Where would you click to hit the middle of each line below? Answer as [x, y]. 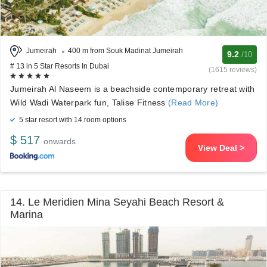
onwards [60, 141]
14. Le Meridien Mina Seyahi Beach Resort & [117, 202]
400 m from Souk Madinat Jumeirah [125, 51]
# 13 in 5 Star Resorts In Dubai [60, 66]
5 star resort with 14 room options [72, 120]
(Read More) [193, 103]
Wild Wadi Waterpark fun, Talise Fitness [89, 103]
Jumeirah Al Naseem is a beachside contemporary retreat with [133, 89]
